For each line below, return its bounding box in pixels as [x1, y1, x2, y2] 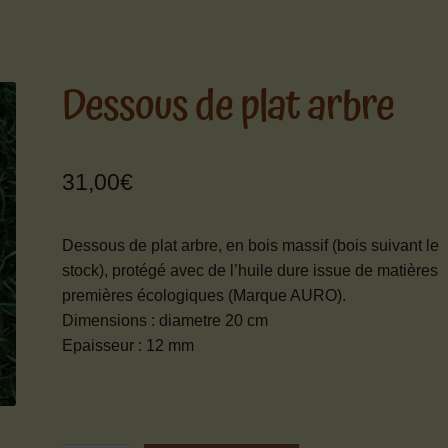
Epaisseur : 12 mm [62, 336, 195, 354]
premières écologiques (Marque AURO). [62, 286, 347, 304]
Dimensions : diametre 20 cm [62, 311, 269, 329]
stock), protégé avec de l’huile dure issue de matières [62, 261, 439, 279]
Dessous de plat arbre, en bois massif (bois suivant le [62, 236, 440, 254]
